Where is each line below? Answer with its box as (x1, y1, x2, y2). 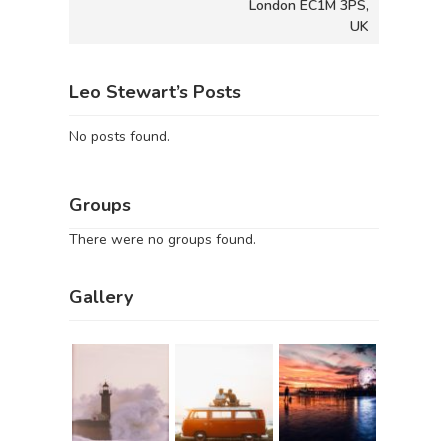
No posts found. (69, 127, 170, 146)
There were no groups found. (69, 229, 256, 249)
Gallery (69, 285, 133, 309)
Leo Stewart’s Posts (69, 80, 241, 104)
